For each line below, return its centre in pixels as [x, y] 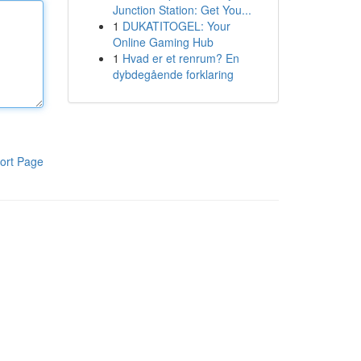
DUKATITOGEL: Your [176, 26]
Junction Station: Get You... [182, 10]
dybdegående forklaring [173, 74]
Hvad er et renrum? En [180, 58]
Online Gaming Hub [163, 42]
